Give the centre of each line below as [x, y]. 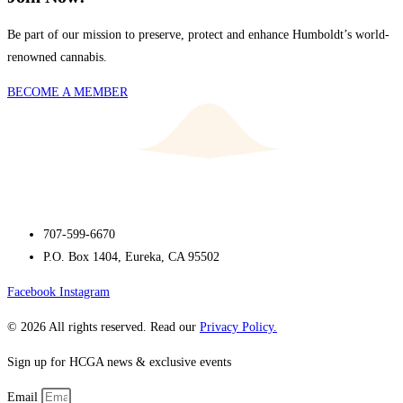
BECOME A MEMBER [67, 93]
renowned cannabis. [57, 58]
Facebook [31, 292]
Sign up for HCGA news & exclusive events [119, 363]
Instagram [85, 292]
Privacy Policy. [238, 327]
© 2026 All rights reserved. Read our [103, 327]
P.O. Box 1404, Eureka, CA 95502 [131, 257]
